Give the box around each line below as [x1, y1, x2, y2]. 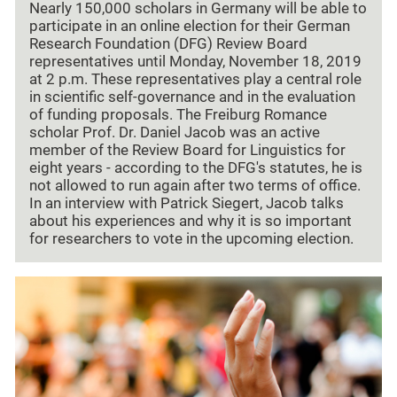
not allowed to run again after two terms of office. [29, 177, 361, 195]
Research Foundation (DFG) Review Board [29, 35, 307, 53]
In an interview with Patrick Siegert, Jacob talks [29, 195, 344, 213]
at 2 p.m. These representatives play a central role [29, 71, 362, 89]
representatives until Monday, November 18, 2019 [29, 53, 362, 71]
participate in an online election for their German [29, 18, 350, 35]
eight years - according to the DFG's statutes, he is [29, 160, 362, 177]
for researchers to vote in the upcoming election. [29, 230, 354, 248]
